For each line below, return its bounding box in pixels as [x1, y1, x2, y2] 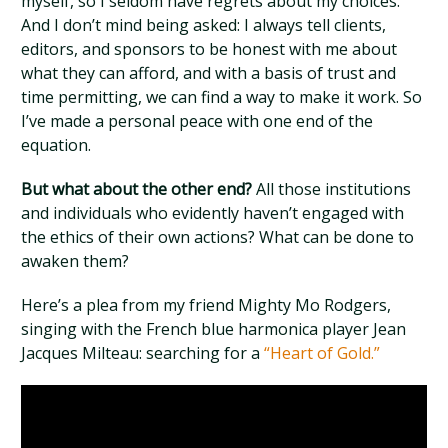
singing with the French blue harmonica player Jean [21, 318, 407, 340]
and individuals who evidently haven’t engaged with [21, 202, 405, 224]
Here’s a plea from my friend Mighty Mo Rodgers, [21, 294, 392, 316]
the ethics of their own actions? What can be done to [21, 226, 415, 248]
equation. [21, 134, 92, 156]
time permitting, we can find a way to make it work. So [21, 86, 423, 108]
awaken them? [21, 250, 130, 272]
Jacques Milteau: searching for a [21, 342, 265, 364]
